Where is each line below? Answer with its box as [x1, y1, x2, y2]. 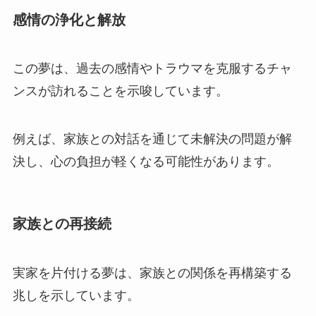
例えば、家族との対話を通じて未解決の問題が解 [12, 132, 292, 147]
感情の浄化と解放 [12, 11, 126, 28]
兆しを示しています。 [12, 288, 140, 303]
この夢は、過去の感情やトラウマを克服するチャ [12, 61, 292, 76]
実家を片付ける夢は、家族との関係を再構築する [12, 265, 292, 280]
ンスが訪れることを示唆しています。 [12, 84, 229, 99]
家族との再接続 [12, 216, 111, 232]
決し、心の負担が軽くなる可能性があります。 [12, 154, 279, 169]
